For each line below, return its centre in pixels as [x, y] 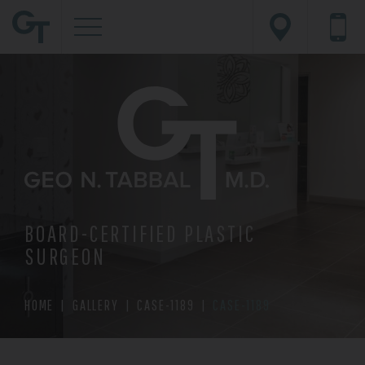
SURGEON [65, 256]
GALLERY [96, 305]
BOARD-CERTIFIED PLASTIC [140, 233]
